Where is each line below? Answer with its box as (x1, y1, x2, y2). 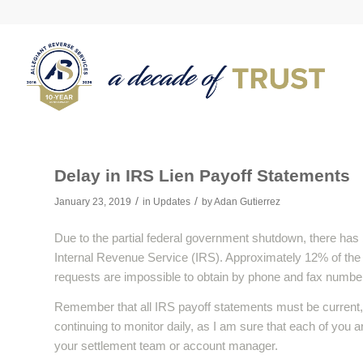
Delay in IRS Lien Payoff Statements (54, 166, 350, 185)
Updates (153, 196, 190, 207)
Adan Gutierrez (214, 196, 280, 207)
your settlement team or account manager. (54, 338, 278, 352)
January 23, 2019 (54, 196, 131, 207)
